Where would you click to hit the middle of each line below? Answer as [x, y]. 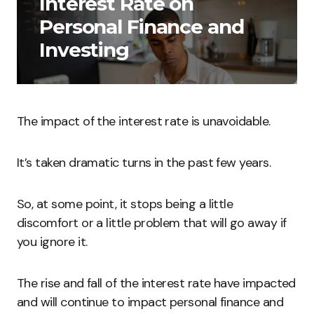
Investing [84, 50]
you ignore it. [54, 242]
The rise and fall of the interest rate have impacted [156, 283]
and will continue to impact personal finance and [150, 302]
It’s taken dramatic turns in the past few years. [144, 163]
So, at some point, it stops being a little [125, 204]
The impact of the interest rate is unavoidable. [144, 121]
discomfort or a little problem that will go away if [152, 223]
